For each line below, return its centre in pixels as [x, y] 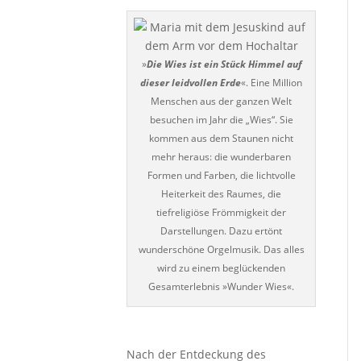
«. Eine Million [272, 83]
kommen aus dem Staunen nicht [222, 138]
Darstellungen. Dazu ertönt [222, 231]
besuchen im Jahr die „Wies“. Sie [221, 120]
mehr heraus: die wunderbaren [222, 157]
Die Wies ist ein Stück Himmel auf [224, 64]
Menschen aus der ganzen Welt [222, 101]
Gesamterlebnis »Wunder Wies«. [222, 286]
